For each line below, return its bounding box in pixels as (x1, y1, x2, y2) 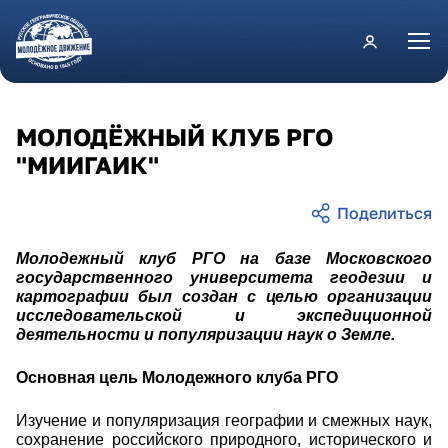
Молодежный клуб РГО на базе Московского (16, 249, 432, 267)
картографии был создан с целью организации (16, 287, 432, 305)
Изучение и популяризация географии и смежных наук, (16, 411, 432, 429)
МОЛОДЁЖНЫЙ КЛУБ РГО (16, 122, 333, 151)
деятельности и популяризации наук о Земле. (16, 325, 395, 343)
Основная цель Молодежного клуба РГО (16, 368, 338, 386)
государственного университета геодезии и (16, 268, 432, 286)
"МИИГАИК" (16, 150, 159, 179)
